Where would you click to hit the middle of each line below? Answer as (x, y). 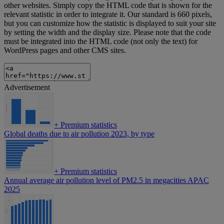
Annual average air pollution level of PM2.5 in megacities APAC (106, 180)
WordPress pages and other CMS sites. (65, 50)
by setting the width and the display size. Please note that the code (107, 32)
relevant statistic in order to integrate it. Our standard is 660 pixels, (108, 14)
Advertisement (27, 87)
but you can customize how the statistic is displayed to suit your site (110, 23)
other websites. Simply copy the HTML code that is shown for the (108, 5)
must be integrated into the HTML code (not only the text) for (101, 41)
